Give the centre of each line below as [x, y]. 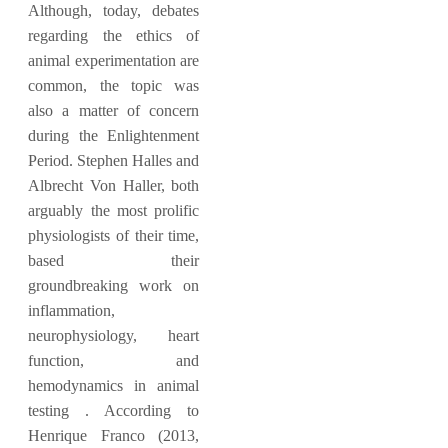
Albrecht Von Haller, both [114, 185]
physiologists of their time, [114, 235]
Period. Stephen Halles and [114, 160]
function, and [114, 360]
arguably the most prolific [114, 210]
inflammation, [72, 310]
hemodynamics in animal [114, 385]
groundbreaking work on [114, 285]
